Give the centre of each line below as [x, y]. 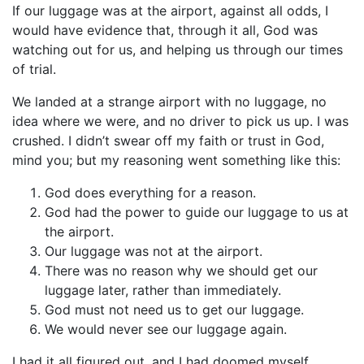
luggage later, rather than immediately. [163, 290]
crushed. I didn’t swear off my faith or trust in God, [168, 141]
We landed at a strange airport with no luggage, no [169, 102]
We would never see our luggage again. [166, 329]
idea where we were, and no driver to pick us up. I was [180, 121]
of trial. [34, 69]
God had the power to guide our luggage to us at [197, 212]
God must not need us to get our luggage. [174, 310]
